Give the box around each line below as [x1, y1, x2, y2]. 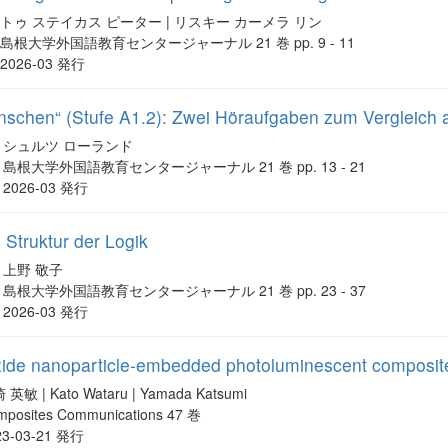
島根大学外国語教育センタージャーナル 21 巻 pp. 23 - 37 [3, 280, 367, 301]
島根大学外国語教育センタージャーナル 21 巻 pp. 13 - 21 [3, 156, 367, 177]
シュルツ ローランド [3, 135, 134, 156]
